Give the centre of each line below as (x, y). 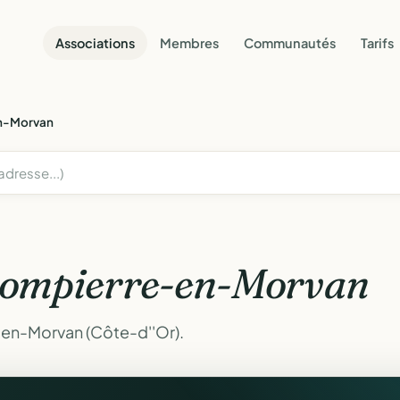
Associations (95, 42)
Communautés (290, 42)
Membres (189, 42)
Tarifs (377, 42)
